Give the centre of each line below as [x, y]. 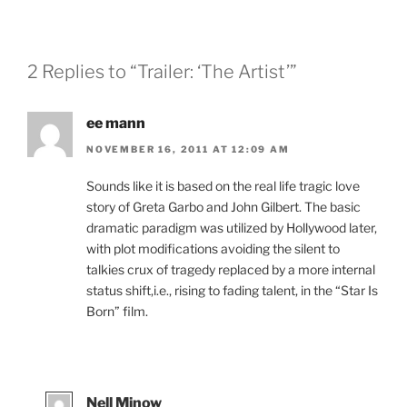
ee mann [116, 124]
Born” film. [117, 311]
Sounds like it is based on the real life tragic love [223, 185]
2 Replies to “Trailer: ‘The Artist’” [162, 72]
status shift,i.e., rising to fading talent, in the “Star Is [232, 290]
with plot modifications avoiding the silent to [213, 248]
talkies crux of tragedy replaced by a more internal [231, 269]
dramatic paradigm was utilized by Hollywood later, [232, 227]
